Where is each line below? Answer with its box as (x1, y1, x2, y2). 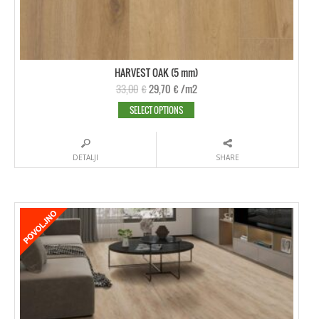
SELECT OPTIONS (130, 103, 184, 116)
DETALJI (73, 152, 99, 162)
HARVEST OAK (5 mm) (115, 64, 199, 80)
